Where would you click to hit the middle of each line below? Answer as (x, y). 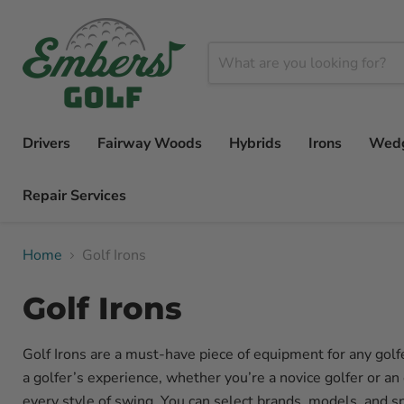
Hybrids (255, 143)
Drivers (46, 143)
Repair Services (74, 196)
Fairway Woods (150, 143)
